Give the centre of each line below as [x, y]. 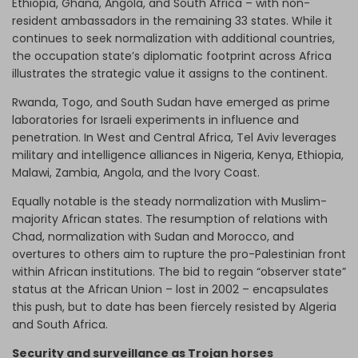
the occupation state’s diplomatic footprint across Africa [172, 56]
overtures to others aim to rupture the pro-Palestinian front [179, 255]
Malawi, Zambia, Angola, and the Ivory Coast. [136, 173]
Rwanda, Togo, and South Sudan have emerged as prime [171, 103]
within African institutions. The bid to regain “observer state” [179, 272]
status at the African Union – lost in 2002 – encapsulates [170, 290]
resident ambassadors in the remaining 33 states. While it [172, 21]
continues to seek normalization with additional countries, [173, 39]
